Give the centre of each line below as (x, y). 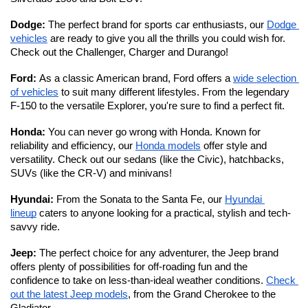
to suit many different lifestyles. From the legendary (174, 92)
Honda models (168, 146)
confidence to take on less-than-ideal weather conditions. (138, 280)
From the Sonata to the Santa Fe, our (141, 199)
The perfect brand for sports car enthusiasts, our (157, 25)
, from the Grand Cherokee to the (202, 294)
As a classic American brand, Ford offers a (136, 78)
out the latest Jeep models (69, 294)
